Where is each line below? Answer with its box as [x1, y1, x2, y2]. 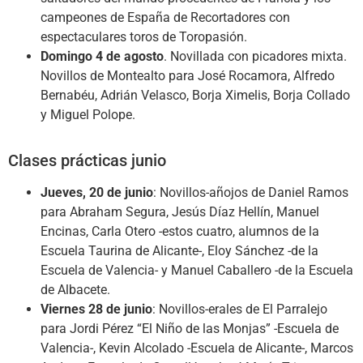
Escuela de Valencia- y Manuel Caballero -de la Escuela [41, 262, 353, 278]
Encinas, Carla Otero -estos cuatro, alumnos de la [41, 223, 319, 239]
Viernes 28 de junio [41, 301, 152, 317]
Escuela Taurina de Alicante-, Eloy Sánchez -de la [41, 242, 318, 258]
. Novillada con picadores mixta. [164, 48, 347, 64]
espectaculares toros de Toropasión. [41, 28, 247, 45]
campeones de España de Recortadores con [41, 9, 290, 25]
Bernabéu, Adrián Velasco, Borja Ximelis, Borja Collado [41, 87, 350, 103]
